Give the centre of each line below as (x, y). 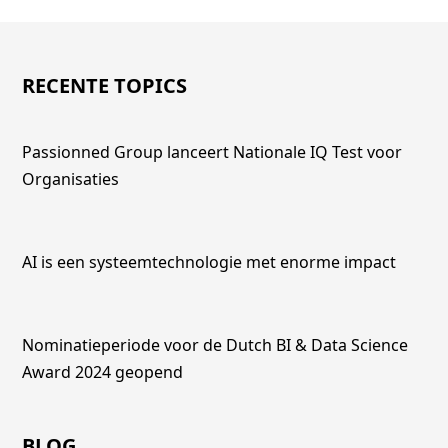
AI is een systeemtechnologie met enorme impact (209, 261)
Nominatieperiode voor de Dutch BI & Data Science (215, 344)
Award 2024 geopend (103, 371)
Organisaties (71, 178)
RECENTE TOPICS (105, 85)
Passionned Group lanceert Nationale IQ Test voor (212, 151)
